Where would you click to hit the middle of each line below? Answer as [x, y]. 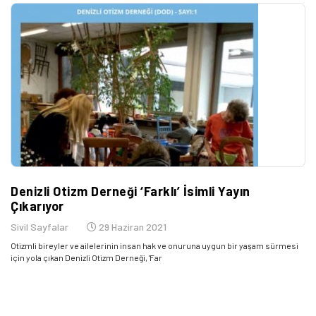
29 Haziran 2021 [132, 227]
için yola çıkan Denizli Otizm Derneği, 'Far [86, 258]
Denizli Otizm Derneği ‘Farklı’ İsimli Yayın [130, 192]
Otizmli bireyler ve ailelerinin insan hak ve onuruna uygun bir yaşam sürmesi [154, 246]
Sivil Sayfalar [39, 227]
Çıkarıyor [37, 206]
